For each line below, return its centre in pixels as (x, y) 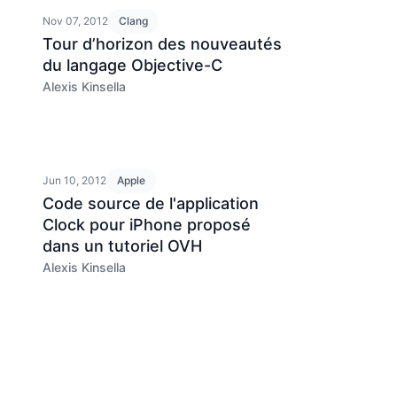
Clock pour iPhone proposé (147, 225)
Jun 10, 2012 (74, 180)
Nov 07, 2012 (75, 21)
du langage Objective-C (132, 65)
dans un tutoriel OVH (122, 246)
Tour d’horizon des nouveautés (162, 44)
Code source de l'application (151, 203)
